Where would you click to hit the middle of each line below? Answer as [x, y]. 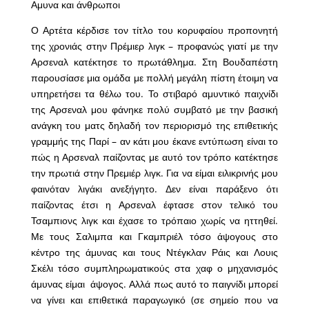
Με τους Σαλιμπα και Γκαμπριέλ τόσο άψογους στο [154, 236]
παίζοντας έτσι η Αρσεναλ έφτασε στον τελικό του [154, 204]
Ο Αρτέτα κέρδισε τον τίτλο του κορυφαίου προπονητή [154, 30]
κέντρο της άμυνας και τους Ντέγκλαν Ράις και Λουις [154, 252]
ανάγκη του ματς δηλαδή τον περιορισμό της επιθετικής [154, 125]
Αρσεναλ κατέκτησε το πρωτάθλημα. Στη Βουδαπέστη [154, 61]
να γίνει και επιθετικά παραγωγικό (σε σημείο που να [154, 299]
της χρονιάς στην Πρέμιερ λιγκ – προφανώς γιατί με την [154, 46]
